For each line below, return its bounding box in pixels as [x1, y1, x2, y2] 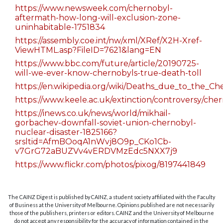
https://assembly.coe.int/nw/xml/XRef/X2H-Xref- [15, 36, 202, 46]
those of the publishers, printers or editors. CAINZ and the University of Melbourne [9, 210, 214, 217]
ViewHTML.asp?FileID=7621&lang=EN [15, 45, 161, 55]
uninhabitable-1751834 [15, 22, 105, 32]
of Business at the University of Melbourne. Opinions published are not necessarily [9, 202, 214, 209]
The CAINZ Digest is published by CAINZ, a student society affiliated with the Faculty [8, 194, 215, 201]
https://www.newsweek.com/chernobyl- [15, 3, 173, 13]
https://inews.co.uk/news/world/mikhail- [15, 109, 171, 118]
